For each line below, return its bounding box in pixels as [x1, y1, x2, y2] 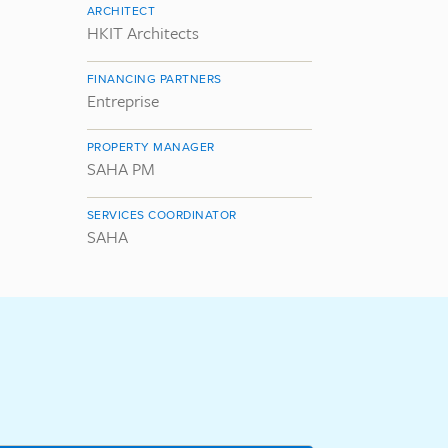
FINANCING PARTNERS [87, 69, 222, 87]
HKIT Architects [87, 19, 199, 45]
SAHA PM [87, 155, 155, 181]
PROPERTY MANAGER [87, 137, 215, 155]
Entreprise [87, 87, 159, 113]
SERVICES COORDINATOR [87, 205, 237, 223]
